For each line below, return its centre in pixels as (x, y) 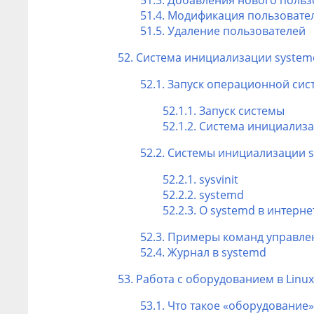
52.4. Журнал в (181, 252)
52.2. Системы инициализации (224, 152)
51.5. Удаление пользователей (223, 30)
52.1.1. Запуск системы (224, 110)
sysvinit (219, 179)
